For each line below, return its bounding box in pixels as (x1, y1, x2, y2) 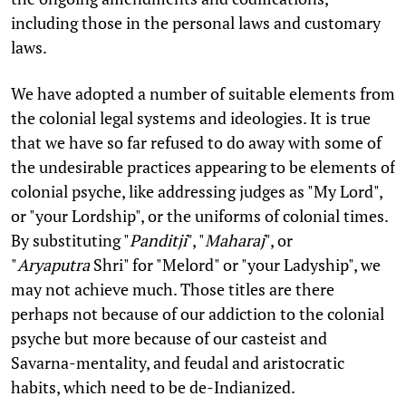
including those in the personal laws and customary (11, 11, 381, 34)
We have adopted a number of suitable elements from (11, 82, 395, 104)
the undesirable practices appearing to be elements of (11, 155, 395, 178)
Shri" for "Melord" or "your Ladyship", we (90, 253, 381, 275)
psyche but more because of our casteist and (11, 326, 327, 349)
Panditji (130, 228, 187, 251)
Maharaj (205, 228, 265, 251)
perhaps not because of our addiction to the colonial (11, 302, 384, 324)
